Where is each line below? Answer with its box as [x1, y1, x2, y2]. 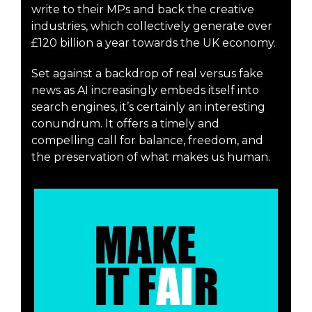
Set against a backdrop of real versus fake [31, 66, 263, 80]
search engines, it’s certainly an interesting [31, 100, 265, 114]
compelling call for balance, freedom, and [31, 133, 263, 147]
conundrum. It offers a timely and [31, 116, 219, 130]
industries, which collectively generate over [31, 19, 272, 33]
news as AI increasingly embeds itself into [31, 83, 259, 97]
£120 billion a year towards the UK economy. [31, 36, 276, 49]
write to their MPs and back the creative [31, 2, 254, 16]
